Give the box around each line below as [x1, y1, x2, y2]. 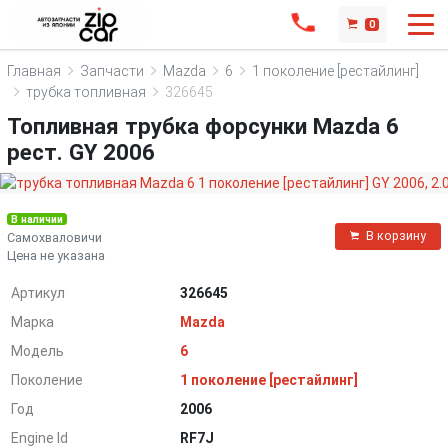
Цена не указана [7, 247, 105, 263]
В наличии [11, 212, 64, 226]
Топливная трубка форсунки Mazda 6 [7, 113, 399, 139]
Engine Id [11, 429, 69, 446]
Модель [11, 342, 65, 359]
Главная [7, 62, 61, 79]
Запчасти [80, 62, 144, 79]
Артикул [11, 284, 66, 301]
